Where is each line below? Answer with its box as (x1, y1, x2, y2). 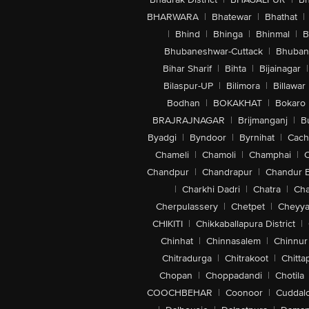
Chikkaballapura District (196, 218, 295, 230)
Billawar (272, 80, 306, 92)
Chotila (275, 270, 304, 281)
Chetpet (231, 201, 265, 212)
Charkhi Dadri (182, 183, 240, 195)
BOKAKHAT (212, 97, 262, 109)
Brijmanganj (237, 114, 288, 126)
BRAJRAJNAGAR (152, 114, 225, 126)
